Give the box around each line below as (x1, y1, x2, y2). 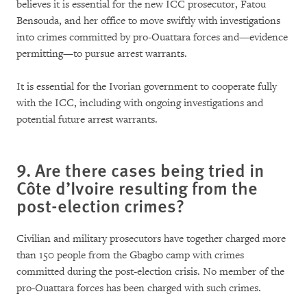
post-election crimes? (16, 193, 184, 218)
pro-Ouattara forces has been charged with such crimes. (16, 282, 261, 295)
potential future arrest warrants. (16, 113, 158, 126)
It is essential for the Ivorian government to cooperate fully (16, 80, 277, 93)
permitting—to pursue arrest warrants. (16, 47, 187, 60)
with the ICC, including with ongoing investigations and (16, 97, 263, 110)
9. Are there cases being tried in (16, 157, 264, 182)
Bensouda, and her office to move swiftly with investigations (16, 14, 280, 27)
